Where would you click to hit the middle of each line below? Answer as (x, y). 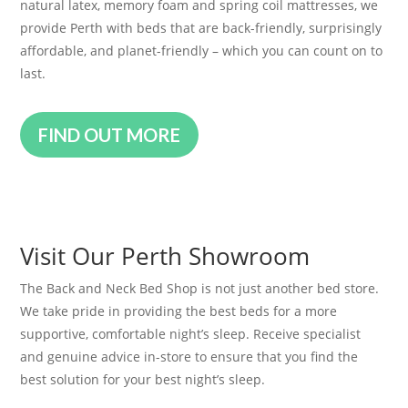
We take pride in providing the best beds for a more (179, 311)
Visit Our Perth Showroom (165, 256)
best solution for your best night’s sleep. (143, 379)
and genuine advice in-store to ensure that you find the (189, 357)
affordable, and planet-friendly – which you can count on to (202, 51)
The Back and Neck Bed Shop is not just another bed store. (200, 288)
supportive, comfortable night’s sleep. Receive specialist (191, 334)
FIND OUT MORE (110, 135)
